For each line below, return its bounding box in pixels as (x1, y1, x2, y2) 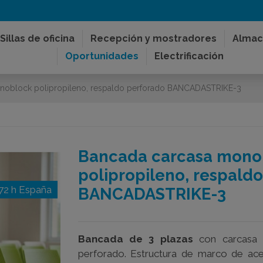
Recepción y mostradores (90, 33, 217, 44)
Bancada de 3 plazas (77, 232, 193, 245)
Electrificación (154, 50, 224, 62)
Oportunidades (65, 50, 139, 62)
